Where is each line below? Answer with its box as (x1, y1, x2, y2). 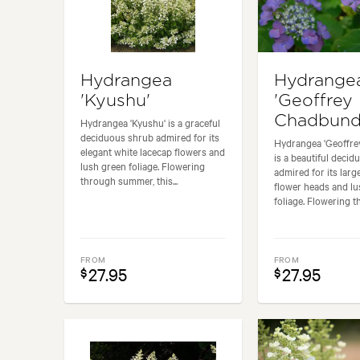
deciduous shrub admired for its (80, 129, 219, 144)
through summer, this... (80, 172, 178, 187)
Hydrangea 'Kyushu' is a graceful (80, 114, 220, 129)
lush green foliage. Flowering (80, 157, 205, 173)
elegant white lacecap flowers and (80, 143, 225, 158)
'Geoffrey (273, 92, 353, 109)
